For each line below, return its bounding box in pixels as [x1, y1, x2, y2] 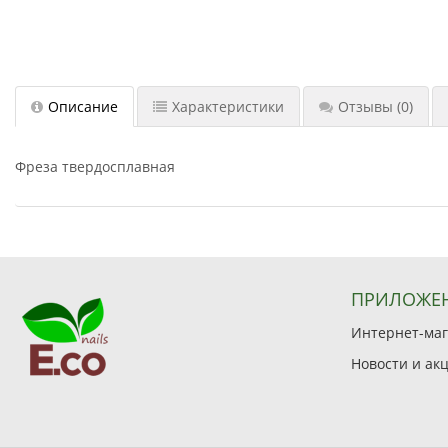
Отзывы [338, 96, 393, 116]
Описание [48, 96, 118, 116]
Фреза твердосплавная [15, 156, 175, 176]
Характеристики [172, 96, 284, 116]
